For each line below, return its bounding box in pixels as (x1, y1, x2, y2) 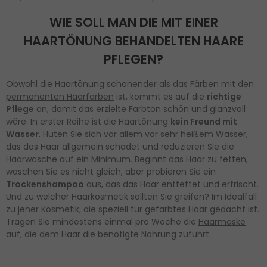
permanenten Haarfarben (6, 90, 114, 103)
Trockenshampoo (6, 178, 84, 190)
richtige (207, 90, 241, 103)
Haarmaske (198, 215, 246, 228)
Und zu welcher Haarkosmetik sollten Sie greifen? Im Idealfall (6, 190, 257, 203)
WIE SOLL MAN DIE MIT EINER (49, 14, 218, 32)
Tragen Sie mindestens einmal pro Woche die (6, 215, 198, 228)
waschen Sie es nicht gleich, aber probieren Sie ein (6, 165, 216, 178)
